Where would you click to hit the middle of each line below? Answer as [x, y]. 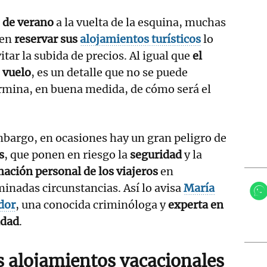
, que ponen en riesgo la [67, 154]
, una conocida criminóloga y [92, 204]
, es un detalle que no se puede [109, 72]
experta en [196, 204]
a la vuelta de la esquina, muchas [141, 22]
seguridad [156, 154]
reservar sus [47, 39]
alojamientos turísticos [140, 39]
